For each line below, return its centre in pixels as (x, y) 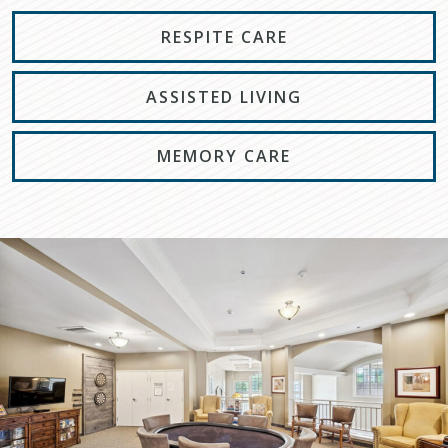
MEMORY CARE (224, 156)
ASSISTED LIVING (224, 96)
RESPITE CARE (224, 37)
